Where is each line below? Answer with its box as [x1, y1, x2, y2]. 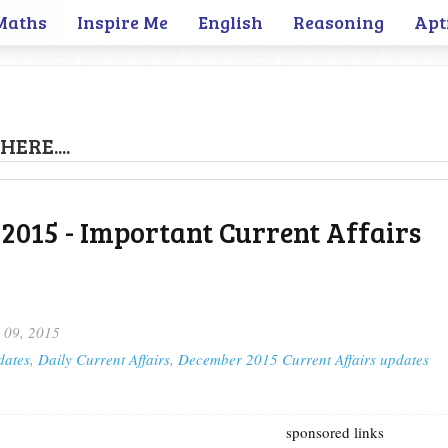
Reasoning [293, 10, 384, 34]
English [198, 10, 263, 34]
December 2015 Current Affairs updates [178, 349, 429, 369]
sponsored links [285, 422, 384, 442]
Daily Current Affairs [38, 349, 170, 369]
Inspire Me [77, 10, 168, 34]
